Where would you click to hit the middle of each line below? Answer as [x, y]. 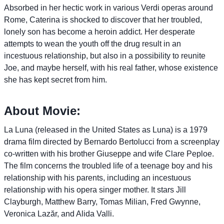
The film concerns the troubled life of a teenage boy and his [108, 165]
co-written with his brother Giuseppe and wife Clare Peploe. [109, 153]
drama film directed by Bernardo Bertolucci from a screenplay [112, 141]
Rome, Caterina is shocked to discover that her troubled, [103, 19]
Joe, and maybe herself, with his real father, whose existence [111, 67]
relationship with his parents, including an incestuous [97, 177]
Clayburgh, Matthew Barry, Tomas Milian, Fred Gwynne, [102, 201]
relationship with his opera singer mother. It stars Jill [95, 189]
